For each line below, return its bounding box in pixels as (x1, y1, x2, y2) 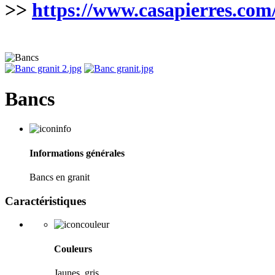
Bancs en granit (29, 171, 90, 182)
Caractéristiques (5, 194, 86, 207)
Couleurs (54, 243, 92, 254)
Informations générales (29, 147, 125, 158)
